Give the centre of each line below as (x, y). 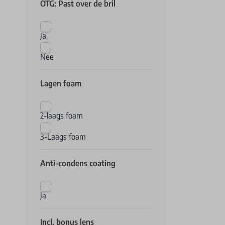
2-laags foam (62, 115)
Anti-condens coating (78, 163)
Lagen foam (61, 83)
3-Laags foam (63, 136)
